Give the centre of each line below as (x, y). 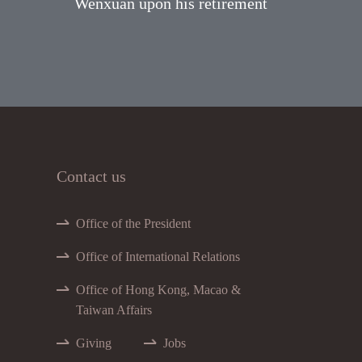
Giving (94, 343)
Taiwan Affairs (114, 310)
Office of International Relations (158, 257)
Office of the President (134, 224)
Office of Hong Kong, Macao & (159, 290)
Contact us (92, 177)
